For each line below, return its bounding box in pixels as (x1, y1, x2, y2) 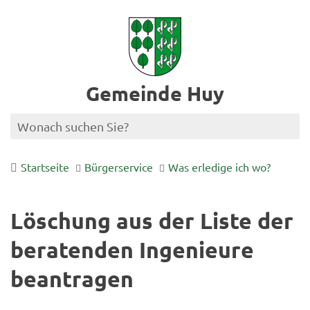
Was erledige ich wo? (168, 160, 271, 174)
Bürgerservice (84, 160, 153, 174)
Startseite (21, 160, 69, 174)
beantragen (10, 265, 134, 293)
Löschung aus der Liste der (10, 207, 293, 235)
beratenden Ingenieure (10, 236, 254, 264)
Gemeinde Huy (86, 81, 224, 106)
